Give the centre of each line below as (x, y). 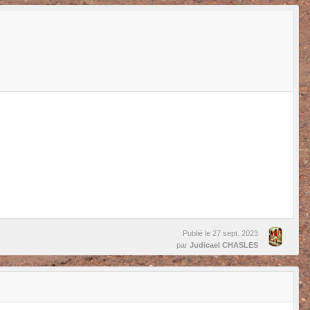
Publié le (198, 233)
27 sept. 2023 (235, 233)
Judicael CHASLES (224, 245)
